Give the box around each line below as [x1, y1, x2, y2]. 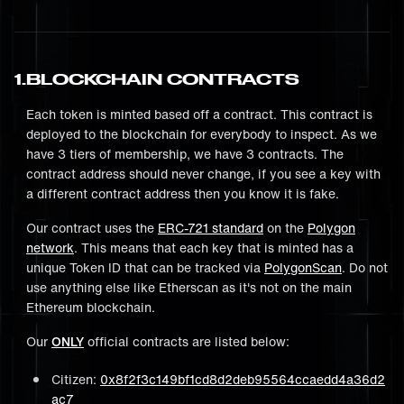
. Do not [342, 258, 388, 277]
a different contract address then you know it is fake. [26, 184, 339, 203]
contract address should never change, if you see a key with [26, 164, 381, 183]
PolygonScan [264, 258, 342, 277]
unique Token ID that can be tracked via [26, 258, 264, 277]
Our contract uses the [26, 218, 158, 237]
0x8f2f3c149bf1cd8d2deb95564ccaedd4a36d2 [100, 370, 385, 389]
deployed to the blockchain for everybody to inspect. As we [26, 124, 377, 143]
